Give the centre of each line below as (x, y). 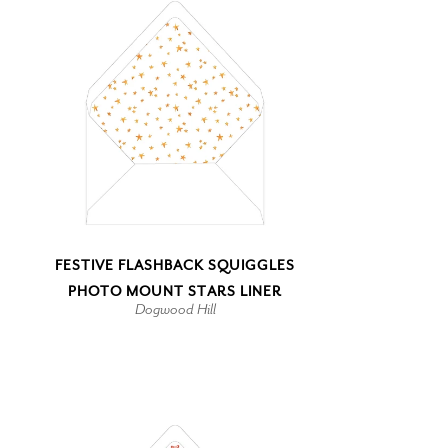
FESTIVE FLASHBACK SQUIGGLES (175, 265)
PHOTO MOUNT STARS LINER (175, 291)
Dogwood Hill (175, 308)
